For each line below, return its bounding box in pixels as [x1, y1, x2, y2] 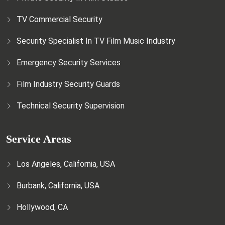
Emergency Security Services [17, 57, 121, 67]
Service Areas [6, 132, 71, 145]
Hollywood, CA [17, 202, 68, 212]
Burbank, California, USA [17, 180, 99, 190]
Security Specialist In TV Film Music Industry [17, 36, 175, 46]
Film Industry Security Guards [17, 79, 120, 89]
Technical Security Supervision [17, 100, 125, 110]
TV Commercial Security [17, 14, 102, 24]
